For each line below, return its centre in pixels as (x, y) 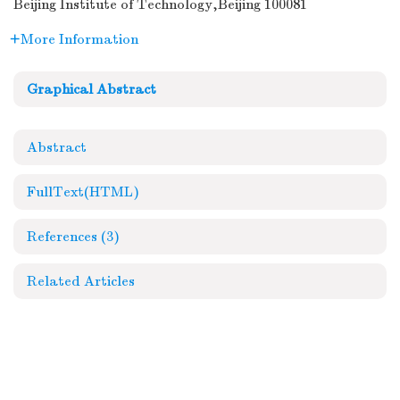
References (64, 237)
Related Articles (81, 281)
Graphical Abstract (92, 89)
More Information (79, 39)
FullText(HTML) (83, 192)
